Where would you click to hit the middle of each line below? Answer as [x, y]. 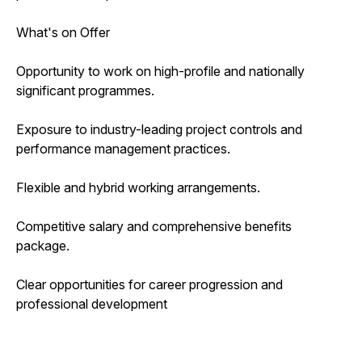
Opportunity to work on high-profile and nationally [160, 71]
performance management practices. [123, 148]
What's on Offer [63, 32]
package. [43, 245]
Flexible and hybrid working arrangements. [138, 187]
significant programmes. [85, 90]
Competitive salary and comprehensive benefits [154, 226]
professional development [92, 303]
